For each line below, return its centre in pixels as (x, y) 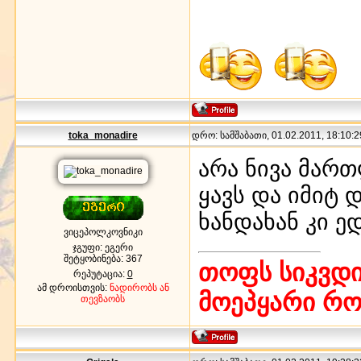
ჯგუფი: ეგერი (103, 247)
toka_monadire (103, 135)
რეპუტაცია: (100, 274)
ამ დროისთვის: (73, 287)
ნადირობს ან (139, 287)
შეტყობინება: (94, 258)
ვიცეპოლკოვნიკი (103, 232)
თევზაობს (103, 299)
